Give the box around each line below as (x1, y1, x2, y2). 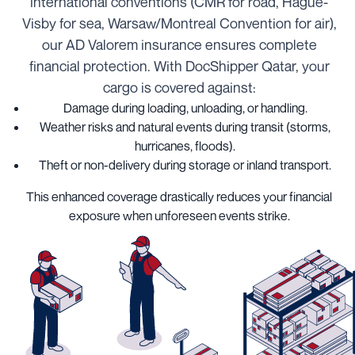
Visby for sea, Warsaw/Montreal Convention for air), (21, 14, 337, 32)
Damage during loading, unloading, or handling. (63, 100, 307, 116)
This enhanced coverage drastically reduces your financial (26, 189, 333, 205)
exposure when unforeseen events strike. (68, 208, 290, 224)
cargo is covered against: (102, 78, 256, 97)
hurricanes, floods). (135, 138, 236, 155)
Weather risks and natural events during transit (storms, (40, 119, 331, 136)
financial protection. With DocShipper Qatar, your (29, 57, 330, 75)
